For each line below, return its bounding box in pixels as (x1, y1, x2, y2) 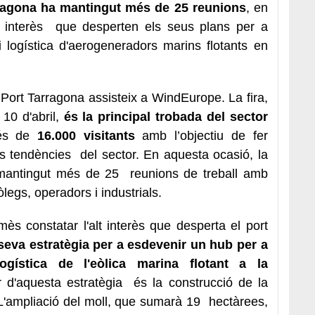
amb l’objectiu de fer (134, 128, 268, 143)
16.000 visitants (37, 128, 135, 143)
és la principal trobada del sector (63, 109, 268, 124)
